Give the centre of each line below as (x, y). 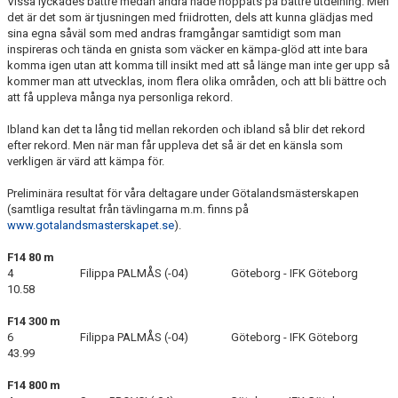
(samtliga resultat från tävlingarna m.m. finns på (128, 209)
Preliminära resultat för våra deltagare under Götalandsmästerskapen (183, 193)
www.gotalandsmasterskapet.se (91, 225)
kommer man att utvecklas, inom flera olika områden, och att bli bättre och (197, 81)
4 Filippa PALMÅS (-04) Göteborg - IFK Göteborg (193, 273)
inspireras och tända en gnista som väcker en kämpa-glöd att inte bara (187, 49)
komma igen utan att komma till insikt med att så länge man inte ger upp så (199, 65)
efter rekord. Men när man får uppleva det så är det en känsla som (175, 145)
